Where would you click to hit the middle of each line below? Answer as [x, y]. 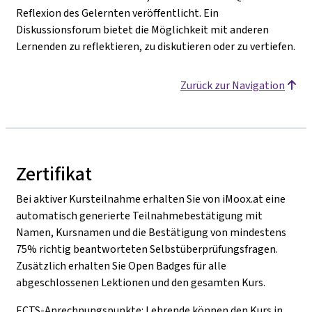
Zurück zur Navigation [233, 85]
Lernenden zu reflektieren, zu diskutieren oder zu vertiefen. [156, 46]
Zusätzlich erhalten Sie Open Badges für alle [121, 265]
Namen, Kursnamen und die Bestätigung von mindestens [151, 232]
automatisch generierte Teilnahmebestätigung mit [139, 215]
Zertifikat [54, 173]
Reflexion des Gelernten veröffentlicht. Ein [117, 13]
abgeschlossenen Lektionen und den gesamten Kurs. [141, 282]
